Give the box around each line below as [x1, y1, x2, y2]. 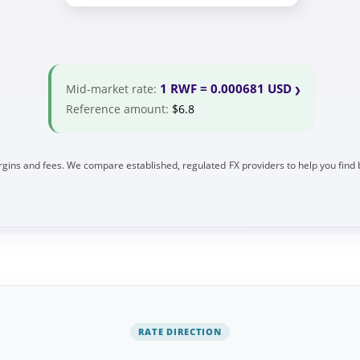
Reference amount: [65, 100, 172, 117]
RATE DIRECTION [137, 325, 223, 337]
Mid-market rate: [65, 80, 160, 96]
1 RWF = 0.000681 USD [159, 80, 292, 96]
